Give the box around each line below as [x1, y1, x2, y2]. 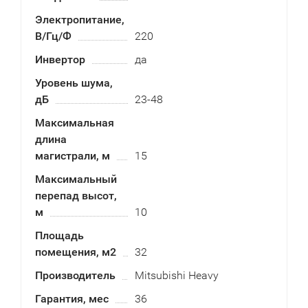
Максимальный [35, 173, 117, 186]
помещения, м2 [35, 245, 116, 258]
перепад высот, [35, 189, 117, 202]
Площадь [35, 229, 84, 242]
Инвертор [35, 53, 85, 66]
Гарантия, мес [35, 292, 109, 305]
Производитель [35, 269, 115, 282]
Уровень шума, [35, 76, 113, 89]
